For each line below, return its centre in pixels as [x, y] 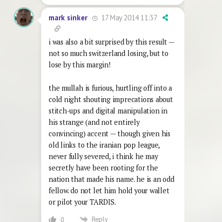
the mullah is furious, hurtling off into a [110, 88]
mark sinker [68, 18]
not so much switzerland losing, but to [109, 53]
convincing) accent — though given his [110, 133]
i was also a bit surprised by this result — [111, 42]
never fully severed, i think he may [103, 156]
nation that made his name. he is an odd [111, 179]
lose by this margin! [80, 64]
